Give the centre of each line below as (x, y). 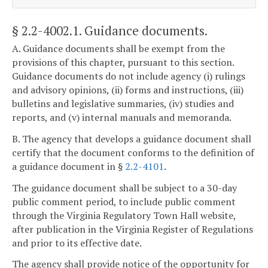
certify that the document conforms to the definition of (133, 152)
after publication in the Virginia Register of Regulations (133, 229)
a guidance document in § (68, 166)
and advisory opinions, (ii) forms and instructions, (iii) (128, 90)
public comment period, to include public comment (124, 201)
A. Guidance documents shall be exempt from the (118, 49)
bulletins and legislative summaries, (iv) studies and (123, 104)
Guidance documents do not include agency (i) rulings (129, 76)
